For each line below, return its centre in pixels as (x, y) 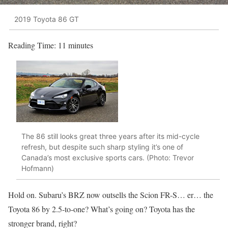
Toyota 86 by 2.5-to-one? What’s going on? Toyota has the (102, 209)
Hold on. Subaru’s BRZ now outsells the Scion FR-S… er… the (111, 194)
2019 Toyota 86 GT (47, 19)
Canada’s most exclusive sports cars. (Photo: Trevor (108, 158)
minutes (81, 45)
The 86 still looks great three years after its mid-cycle (110, 136)
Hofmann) (38, 168)
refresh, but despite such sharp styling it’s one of (102, 147)
